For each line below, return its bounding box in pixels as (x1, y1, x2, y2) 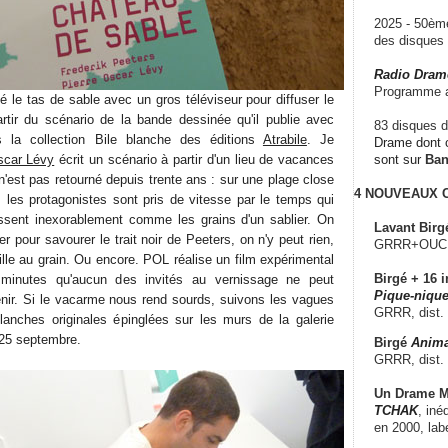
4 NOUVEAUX (354, 185, 438, 201)
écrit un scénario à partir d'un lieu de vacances (54, 151, 334, 167)
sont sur (374, 151, 425, 167)
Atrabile (262, 131, 307, 147)
